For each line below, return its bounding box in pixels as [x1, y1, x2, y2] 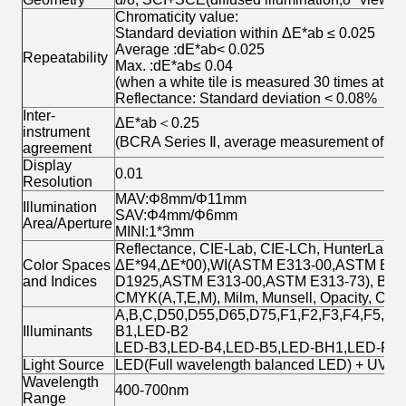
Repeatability [23, 50, 108, 66]
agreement [23, 140, 92, 157]
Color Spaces [23, 257, 111, 274]
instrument [23, 124, 90, 140]
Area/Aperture [23, 216, 112, 232]
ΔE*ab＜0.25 [115, 115, 199, 131]
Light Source [23, 357, 104, 373]
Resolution [23, 174, 92, 190]
